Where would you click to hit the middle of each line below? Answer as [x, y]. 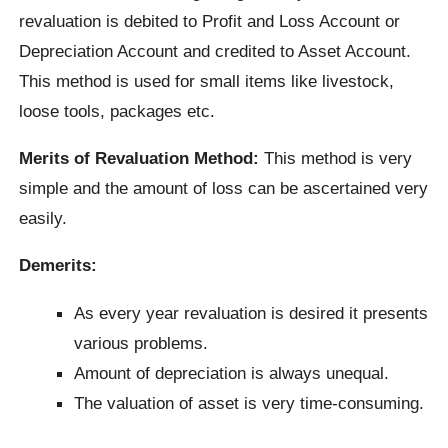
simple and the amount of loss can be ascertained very [224, 187]
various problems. [141, 342]
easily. [43, 217]
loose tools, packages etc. [117, 110]
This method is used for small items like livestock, [207, 80]
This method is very [336, 157]
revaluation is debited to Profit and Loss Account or [210, 20]
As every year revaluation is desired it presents [251, 312]
